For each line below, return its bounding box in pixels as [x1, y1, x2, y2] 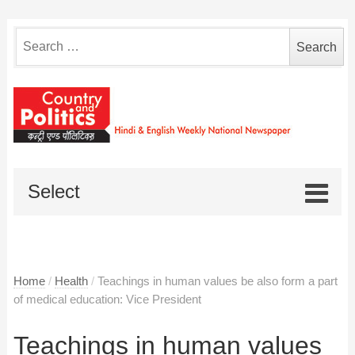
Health [54, 274, 88, 288]
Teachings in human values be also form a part [97, 274, 338, 288]
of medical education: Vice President [13, 292, 201, 306]
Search [14, 29, 55, 44]
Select [28, 180, 81, 202]
